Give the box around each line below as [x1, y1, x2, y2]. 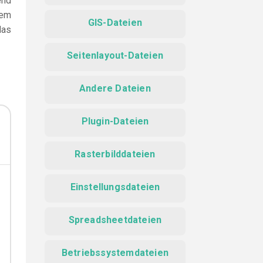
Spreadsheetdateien [68, 214, 162, 225]
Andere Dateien [79, 83, 151, 94]
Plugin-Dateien [81, 116, 149, 127]
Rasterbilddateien [75, 149, 156, 160]
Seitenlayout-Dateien [67, 50, 163, 61]
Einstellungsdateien [70, 181, 160, 193]
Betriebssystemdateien [61, 247, 169, 258]
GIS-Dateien [87, 17, 143, 28]
